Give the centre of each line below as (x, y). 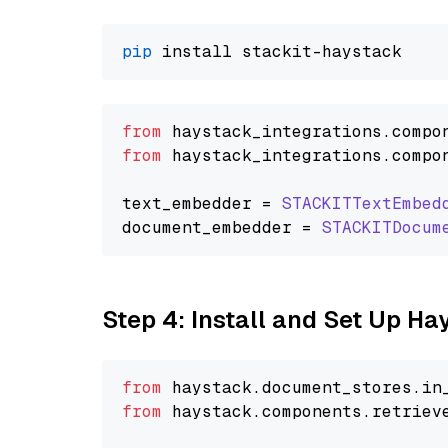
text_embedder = (202, 203)
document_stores (337, 387)
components (312, 411)
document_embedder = (222, 227)
